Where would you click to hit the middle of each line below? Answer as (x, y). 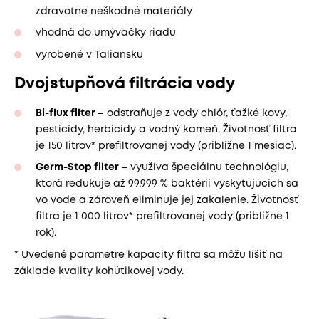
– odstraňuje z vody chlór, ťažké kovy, (192, 113)
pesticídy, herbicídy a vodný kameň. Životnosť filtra (166, 129)
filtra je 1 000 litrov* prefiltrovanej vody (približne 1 (162, 217)
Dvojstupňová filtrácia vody (125, 84)
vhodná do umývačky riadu (106, 33)
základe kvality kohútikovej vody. (99, 271)
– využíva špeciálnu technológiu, (205, 168)
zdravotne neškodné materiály (114, 11)
